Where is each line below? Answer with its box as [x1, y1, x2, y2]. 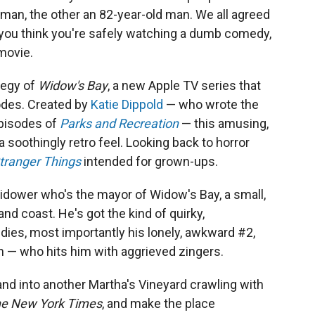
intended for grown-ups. [81, 153, 218, 169]
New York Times [11, 295, 102, 311]
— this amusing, [179, 115, 269, 131]
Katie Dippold [91, 96, 163, 112]
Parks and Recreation [60, 115, 179, 131]
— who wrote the [163, 96, 259, 112]
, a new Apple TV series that [108, 77, 261, 93]
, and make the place [102, 295, 215, 311]
